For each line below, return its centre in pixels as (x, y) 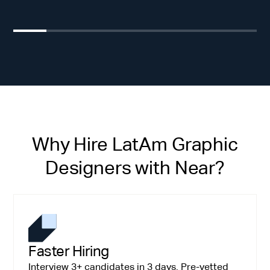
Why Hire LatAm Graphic (135, 144)
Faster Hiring (69, 251)
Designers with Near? (135, 168)
